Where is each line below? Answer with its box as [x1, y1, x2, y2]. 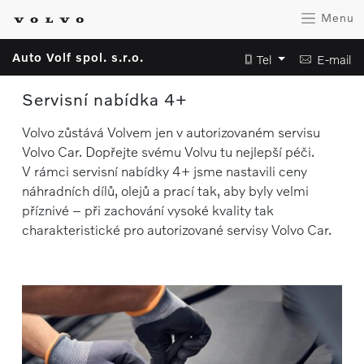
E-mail [314, 51, 351, 67]
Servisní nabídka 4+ [21, 89, 188, 109]
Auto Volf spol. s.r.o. [12, 50, 144, 64]
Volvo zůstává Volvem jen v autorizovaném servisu [21, 123, 320, 141]
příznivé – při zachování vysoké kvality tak [21, 201, 274, 219]
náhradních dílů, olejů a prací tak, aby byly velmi [21, 182, 309, 199]
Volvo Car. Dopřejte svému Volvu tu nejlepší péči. [21, 143, 314, 160]
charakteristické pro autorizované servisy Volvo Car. [21, 221, 331, 238]
